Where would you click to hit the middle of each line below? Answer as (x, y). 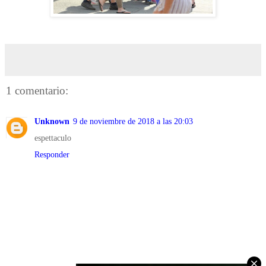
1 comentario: (37, 90)
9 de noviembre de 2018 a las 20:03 (133, 121)
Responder (52, 155)
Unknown (52, 121)
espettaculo (53, 138)
